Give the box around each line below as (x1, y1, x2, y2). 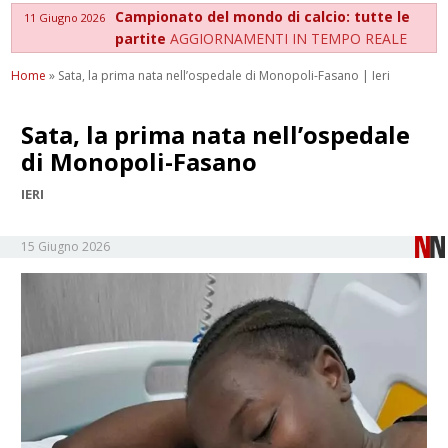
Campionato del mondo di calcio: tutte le (115, 6, 411, 26)
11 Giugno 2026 (24, 9, 106, 25)
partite (115, 28, 171, 48)
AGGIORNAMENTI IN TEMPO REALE (170, 28, 408, 48)
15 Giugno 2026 (21, 237, 111, 255)
